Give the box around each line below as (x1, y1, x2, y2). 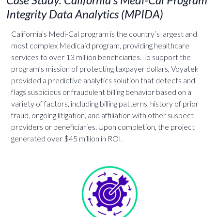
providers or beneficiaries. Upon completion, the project (11, 122, 195, 131)
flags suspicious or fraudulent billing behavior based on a (11, 87, 191, 96)
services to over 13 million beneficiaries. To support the (11, 52, 191, 62)
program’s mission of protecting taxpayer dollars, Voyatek (11, 64, 199, 73)
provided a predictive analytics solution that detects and (11, 76, 195, 85)
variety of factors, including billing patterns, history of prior (11, 99, 199, 108)
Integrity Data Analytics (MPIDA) (6, 7, 163, 21)
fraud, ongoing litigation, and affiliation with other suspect (11, 110, 194, 120)
